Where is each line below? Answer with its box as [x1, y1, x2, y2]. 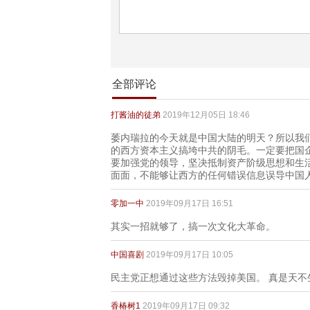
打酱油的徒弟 [111, 110, 161, 120]
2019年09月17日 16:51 [146, 199, 233, 208]
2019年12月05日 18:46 [163, 110, 250, 120]
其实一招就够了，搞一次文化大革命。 [111, 221, 275, 232]
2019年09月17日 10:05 [146, 250, 233, 259]
